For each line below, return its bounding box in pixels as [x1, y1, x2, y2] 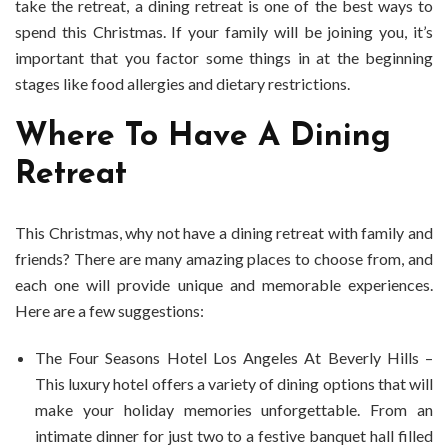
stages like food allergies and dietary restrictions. [15, 73, 350, 93]
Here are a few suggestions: [15, 301, 204, 321]
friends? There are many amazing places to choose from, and [15, 249, 433, 269]
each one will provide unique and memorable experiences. [15, 275, 433, 295]
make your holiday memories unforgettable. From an [35, 400, 433, 420]
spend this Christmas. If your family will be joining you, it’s [15, 21, 433, 41]
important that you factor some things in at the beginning [15, 47, 433, 67]
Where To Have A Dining [15, 120, 391, 153]
